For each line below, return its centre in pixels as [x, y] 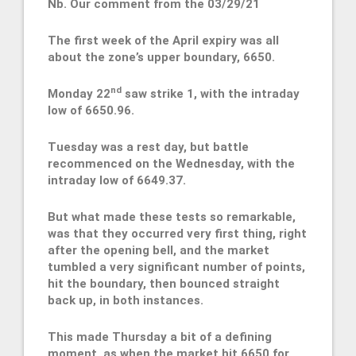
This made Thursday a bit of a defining [160, 337]
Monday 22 [79, 94]
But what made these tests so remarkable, [172, 217]
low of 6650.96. [91, 111]
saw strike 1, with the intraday [211, 94]
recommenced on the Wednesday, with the [171, 164]
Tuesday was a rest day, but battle [148, 147]
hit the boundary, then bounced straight [164, 284]
